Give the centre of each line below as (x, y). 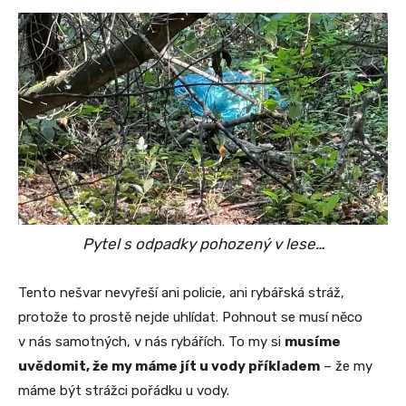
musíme (313, 342)
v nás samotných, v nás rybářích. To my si (151, 342)
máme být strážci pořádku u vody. (124, 391)
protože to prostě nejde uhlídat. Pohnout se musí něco (190, 318)
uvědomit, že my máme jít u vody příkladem (169, 367)
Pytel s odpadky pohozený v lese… (203, 244)
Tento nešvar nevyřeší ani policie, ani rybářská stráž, (181, 293)
